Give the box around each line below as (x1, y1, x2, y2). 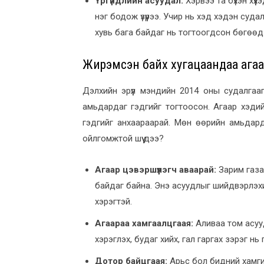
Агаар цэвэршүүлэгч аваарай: (95, 164, 216, 175)
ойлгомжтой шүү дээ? (82, 133, 164, 144)
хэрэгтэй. (95, 196, 132, 207)
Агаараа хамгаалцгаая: (95, 217, 193, 229)
